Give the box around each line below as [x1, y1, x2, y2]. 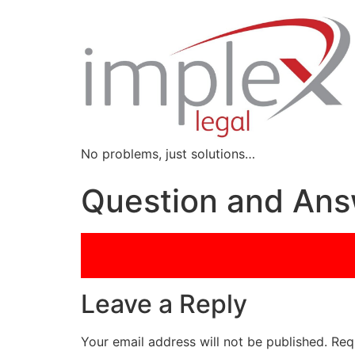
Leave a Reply [81, 288, 247, 320]
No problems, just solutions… [81, 146, 255, 162]
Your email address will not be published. [81, 334, 327, 350]
